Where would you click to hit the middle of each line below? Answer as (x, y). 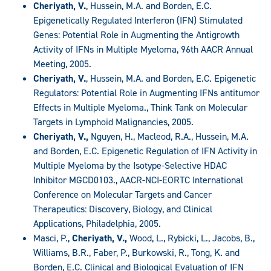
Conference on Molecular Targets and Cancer (122, 195)
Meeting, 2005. (62, 64)
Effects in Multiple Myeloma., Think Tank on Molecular (140, 108)
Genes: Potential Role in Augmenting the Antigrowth (136, 35)
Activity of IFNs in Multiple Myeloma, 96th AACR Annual (143, 50)
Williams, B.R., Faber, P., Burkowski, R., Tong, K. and (136, 253)
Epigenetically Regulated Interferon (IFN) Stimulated (138, 21)
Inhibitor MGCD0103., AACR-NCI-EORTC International (138, 180)
